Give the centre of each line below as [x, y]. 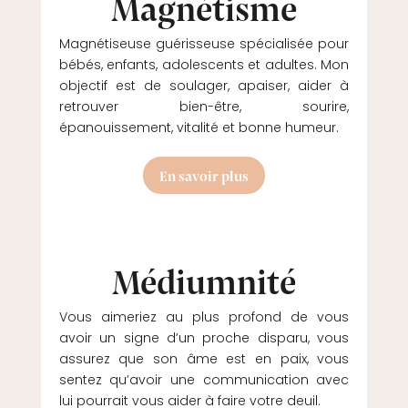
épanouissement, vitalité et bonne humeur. [199, 127]
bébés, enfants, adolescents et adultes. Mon [204, 65]
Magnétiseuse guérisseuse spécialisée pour [204, 44]
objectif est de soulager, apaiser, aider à [204, 86]
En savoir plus [204, 175]
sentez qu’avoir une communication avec [204, 379]
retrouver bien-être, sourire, [204, 107]
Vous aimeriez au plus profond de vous [204, 316]
